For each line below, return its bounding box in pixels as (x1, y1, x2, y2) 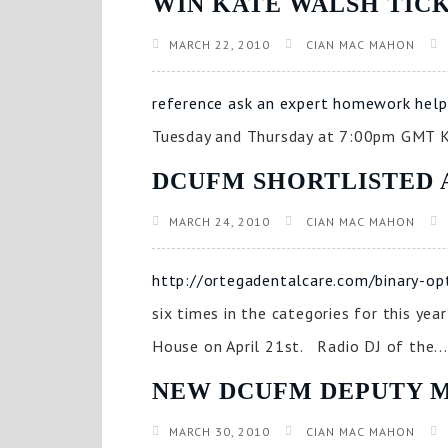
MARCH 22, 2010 (169, 37, 270, 52)
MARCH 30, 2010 (169, 424, 270, 439)
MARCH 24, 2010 (169, 214, 270, 229)
